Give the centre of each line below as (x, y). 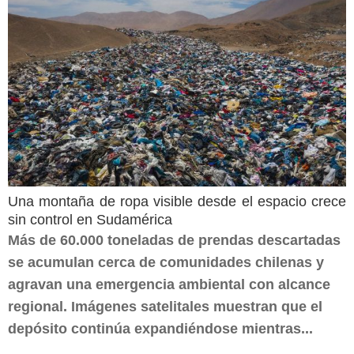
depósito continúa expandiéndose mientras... (160, 329)
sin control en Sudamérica (90, 220)
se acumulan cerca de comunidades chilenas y (166, 262)
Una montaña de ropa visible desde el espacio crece (177, 201)
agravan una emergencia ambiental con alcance (169, 284)
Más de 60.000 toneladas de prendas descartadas (174, 240)
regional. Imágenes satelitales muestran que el (165, 307)
